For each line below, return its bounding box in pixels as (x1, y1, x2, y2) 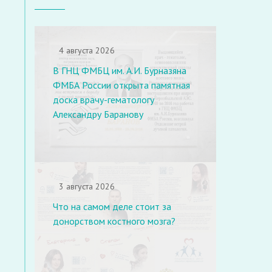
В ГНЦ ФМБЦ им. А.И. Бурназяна (53, 64, 186, 76)
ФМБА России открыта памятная (53, 79, 190, 91)
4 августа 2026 (59, 45, 115, 56)
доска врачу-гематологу (53, 93, 154, 106)
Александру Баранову (53, 108, 143, 120)
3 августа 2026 (59, 180, 115, 192)
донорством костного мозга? (53, 214, 175, 227)
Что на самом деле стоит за (53, 200, 171, 212)
